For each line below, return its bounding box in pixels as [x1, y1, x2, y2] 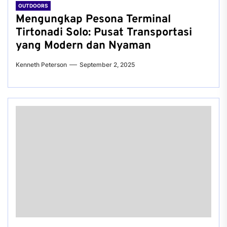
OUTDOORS [18, 3, 48, 9]
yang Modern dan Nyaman [16, 39, 151, 53]
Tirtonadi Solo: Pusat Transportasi [16, 26, 192, 40]
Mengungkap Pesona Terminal [16, 13, 171, 26]
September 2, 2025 [80, 61, 135, 68]
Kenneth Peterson [16, 61, 67, 68]
